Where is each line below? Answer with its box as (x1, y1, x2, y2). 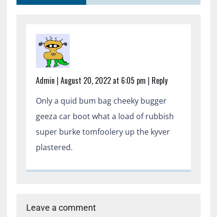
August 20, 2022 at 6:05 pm (60, 74, 146, 86)
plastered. (35, 141, 73, 153)
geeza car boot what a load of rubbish (35, 110, 174, 122)
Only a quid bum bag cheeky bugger (35, 95, 167, 106)
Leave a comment (26, 202, 96, 213)
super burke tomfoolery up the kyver (35, 126, 170, 137)
